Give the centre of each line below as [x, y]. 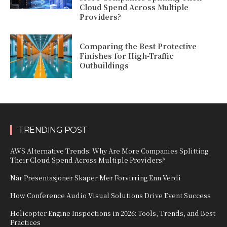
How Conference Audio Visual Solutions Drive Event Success [110, 195]
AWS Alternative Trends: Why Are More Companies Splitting [109, 150]
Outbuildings [104, 66]
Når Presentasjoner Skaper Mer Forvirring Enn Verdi [96, 177]
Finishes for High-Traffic [127, 56]
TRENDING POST [53, 130]
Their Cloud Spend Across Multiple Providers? [88, 160]
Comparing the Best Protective [138, 46]
